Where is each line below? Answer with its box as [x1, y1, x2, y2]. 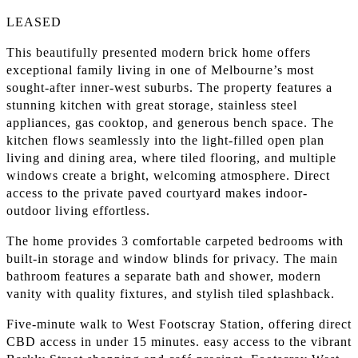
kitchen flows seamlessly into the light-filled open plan [6, 133, 324, 148]
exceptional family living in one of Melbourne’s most [6, 63, 314, 78]
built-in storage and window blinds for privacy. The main [6, 252, 338, 266]
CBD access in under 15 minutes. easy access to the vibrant [6, 335, 352, 349]
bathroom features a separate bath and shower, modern [6, 269, 321, 284]
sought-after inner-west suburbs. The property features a [6, 81, 332, 95]
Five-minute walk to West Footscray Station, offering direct [6, 317, 352, 332]
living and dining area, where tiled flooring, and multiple [6, 151, 336, 165]
